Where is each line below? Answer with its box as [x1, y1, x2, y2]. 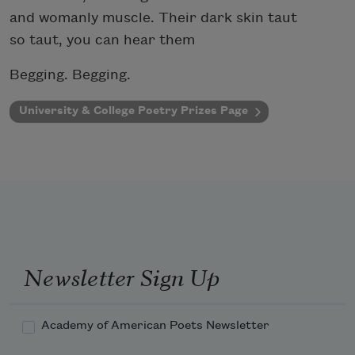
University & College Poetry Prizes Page [19, 104, 248, 116]
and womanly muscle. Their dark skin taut [10, 10, 297, 25]
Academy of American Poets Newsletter [41, 319, 269, 332]
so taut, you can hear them [10, 32, 195, 48]
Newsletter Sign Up [23, 259, 219, 293]
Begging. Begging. [10, 67, 131, 82]
